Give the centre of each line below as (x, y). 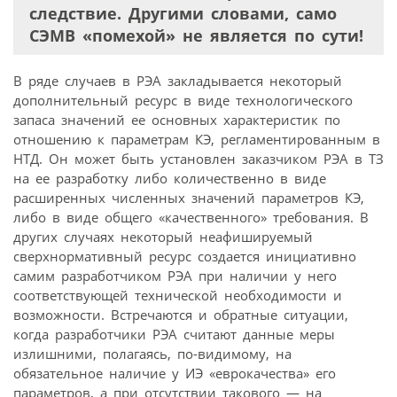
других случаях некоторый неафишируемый (163, 236)
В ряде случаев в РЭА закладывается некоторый (178, 80)
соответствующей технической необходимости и (178, 295)
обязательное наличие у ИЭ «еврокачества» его (175, 373)
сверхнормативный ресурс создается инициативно (185, 256)
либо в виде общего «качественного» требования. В (191, 217)
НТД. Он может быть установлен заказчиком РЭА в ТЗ (198, 158)
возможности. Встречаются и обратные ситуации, (181, 314)
